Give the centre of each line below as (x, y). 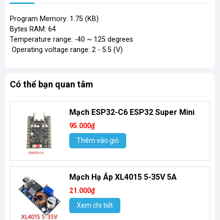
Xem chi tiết (95, 206)
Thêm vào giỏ (98, 141)
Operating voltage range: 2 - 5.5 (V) (66, 50)
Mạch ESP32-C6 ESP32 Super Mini (132, 112)
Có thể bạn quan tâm (52, 84)
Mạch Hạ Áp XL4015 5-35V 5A (123, 177)
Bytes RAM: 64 (33, 29)
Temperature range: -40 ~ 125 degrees (71, 40)
